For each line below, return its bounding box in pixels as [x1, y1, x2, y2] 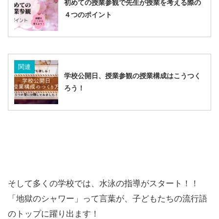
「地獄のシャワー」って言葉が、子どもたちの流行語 [8, 194, 207, 204]
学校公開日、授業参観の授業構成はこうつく [64, 72, 201, 80]
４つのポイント [64, 11, 112, 19]
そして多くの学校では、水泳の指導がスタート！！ [8, 179, 199, 189]
